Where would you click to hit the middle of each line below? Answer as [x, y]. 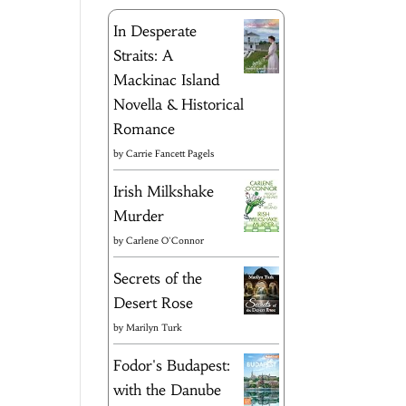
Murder [139, 215]
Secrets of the [158, 278]
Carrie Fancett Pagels [170, 153]
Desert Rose [154, 302]
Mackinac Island [167, 79]
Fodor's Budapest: [172, 365]
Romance [145, 128]
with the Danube [168, 389]
